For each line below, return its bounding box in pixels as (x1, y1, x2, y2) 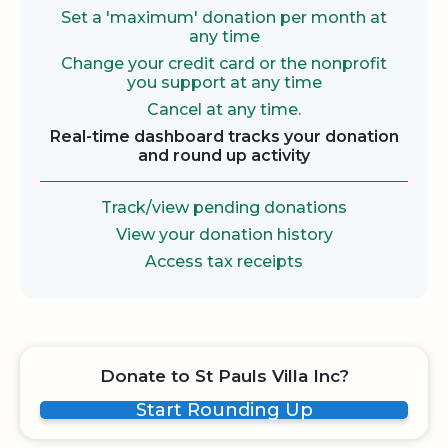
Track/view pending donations (101, 198, 347, 218)
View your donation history (115, 225, 333, 245)
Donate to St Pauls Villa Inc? (99, 366, 349, 387)
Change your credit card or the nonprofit (61, 54, 387, 74)
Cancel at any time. (147, 100, 301, 120)
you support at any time (126, 73, 322, 93)
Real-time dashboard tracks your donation (49, 127, 399, 147)
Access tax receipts (145, 252, 303, 272)
